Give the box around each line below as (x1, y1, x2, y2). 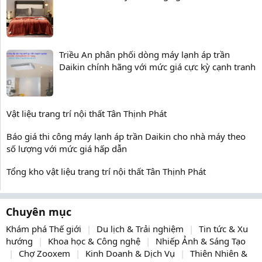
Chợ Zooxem (19, 247, 73, 260)
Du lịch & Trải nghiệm (96, 223, 186, 235)
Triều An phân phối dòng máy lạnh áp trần (59, 48, 230, 60)
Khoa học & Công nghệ (48, 235, 143, 247)
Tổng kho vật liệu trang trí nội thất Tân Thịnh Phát (6, 166, 206, 178)
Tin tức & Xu (199, 223, 248, 235)
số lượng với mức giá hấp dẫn (6, 142, 127, 154)
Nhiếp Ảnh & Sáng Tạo (156, 235, 246, 247)
